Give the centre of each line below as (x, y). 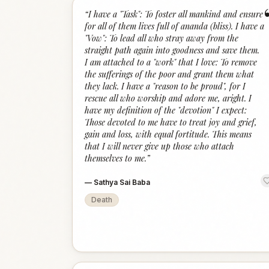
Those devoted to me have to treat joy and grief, (171, 122)
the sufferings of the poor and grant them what (169, 74)
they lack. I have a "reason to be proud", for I (165, 86)
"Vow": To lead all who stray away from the (162, 38)
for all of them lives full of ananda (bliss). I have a (174, 26)
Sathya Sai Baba (122, 182)
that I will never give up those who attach (159, 146)
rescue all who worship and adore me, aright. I (168, 98)
